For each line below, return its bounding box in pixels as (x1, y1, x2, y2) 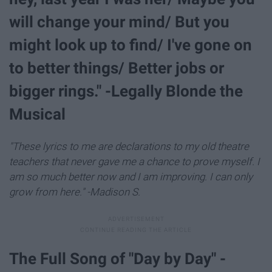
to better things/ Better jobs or (9, 59, 224, 78)
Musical (9, 105, 66, 124)
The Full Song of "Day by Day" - (9, 249, 226, 268)
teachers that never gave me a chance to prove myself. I (9, 155, 260, 168)
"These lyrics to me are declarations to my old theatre (9, 140, 249, 152)
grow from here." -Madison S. (9, 185, 140, 198)
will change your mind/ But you (9, 13, 229, 32)
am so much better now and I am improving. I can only (9, 170, 253, 183)
